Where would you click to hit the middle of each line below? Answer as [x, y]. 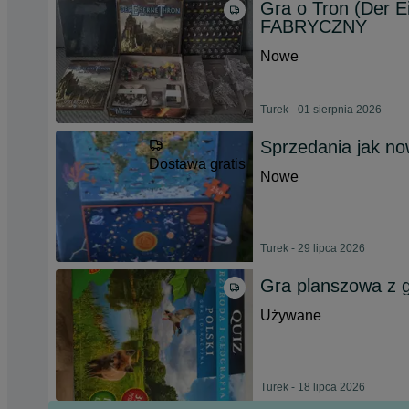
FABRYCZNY [314, 26]
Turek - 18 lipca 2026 [313, 387]
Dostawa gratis [197, 164]
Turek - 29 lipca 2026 [313, 248]
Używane [291, 315]
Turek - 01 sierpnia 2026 [321, 110]
